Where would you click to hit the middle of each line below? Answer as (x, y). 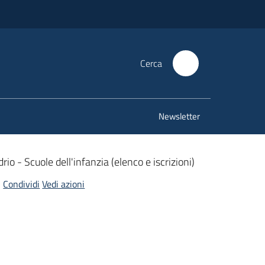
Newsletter (179, 116)
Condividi (22, 184)
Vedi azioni (64, 184)
